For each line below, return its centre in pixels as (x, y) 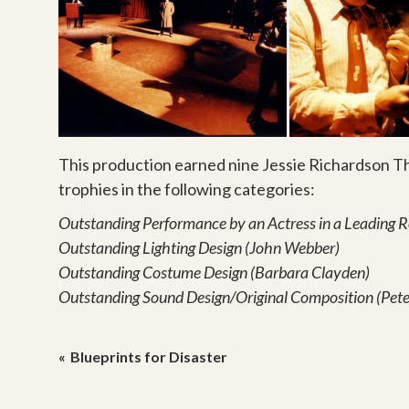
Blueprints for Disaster (149, 356)
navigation (136, 384)
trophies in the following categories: (187, 189)
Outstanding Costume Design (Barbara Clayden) (214, 272)
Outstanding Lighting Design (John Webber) (199, 247)
